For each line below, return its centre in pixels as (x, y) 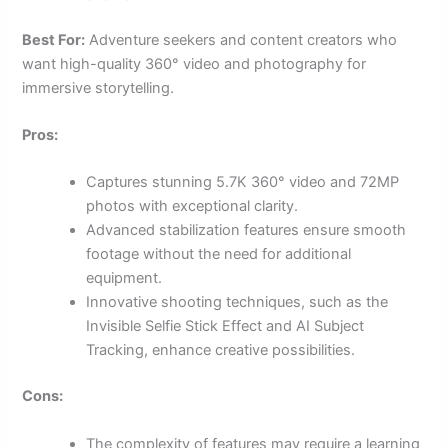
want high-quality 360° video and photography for (194, 63)
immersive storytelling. (98, 87)
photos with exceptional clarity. (192, 206)
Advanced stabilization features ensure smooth (246, 230)
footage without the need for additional (219, 254)
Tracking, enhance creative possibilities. (221, 350)
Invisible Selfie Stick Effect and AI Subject (225, 326)
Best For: (54, 39)
